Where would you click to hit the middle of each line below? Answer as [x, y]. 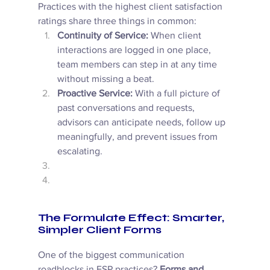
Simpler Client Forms [99, 230]
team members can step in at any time [138, 64]
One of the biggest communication [112, 255]
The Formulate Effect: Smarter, [132, 218]
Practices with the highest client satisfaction [131, 7]
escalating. [81, 151]
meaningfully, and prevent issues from [138, 137]
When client [176, 36]
